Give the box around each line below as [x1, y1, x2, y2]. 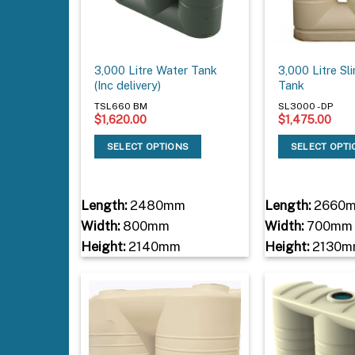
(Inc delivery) [94, 78, 162, 93]
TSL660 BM [94, 100, 148, 112]
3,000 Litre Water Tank [94, 63, 218, 78]
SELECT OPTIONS [106, 140, 189, 152]
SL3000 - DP [278, 100, 334, 112]
